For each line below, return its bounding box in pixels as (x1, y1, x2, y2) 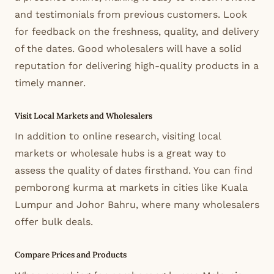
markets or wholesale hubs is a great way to (15, 147, 226, 160)
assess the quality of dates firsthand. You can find (15, 165, 253, 177)
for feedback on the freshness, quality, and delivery (15, 25, 259, 37)
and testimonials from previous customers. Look (15, 8, 247, 20)
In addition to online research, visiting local (15, 130, 221, 143)
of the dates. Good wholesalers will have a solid (15, 42, 242, 54)
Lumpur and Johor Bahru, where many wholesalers (15, 199, 259, 211)
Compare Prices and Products (15, 250, 127, 261)
